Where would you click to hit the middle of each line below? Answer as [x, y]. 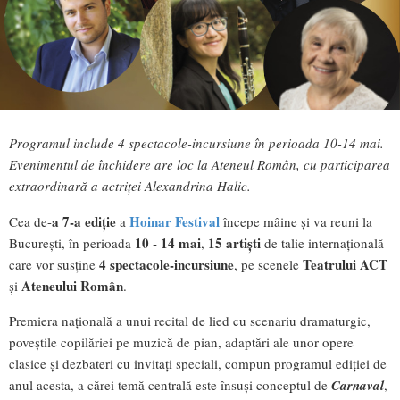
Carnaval [358, 385]
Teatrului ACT [345, 264]
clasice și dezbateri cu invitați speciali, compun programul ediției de [198, 363]
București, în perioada [70, 242]
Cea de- [30, 221]
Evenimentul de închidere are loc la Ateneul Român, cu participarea [200, 165]
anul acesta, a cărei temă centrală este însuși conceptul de [170, 384]
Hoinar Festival [175, 221]
